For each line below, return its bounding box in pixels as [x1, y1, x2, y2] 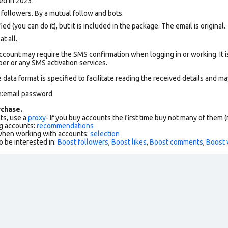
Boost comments [150, 137, 203, 146]
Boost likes [111, 137, 147, 146]
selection [90, 129, 120, 138]
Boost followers [58, 137, 108, 146]
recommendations [37, 121, 94, 130]
